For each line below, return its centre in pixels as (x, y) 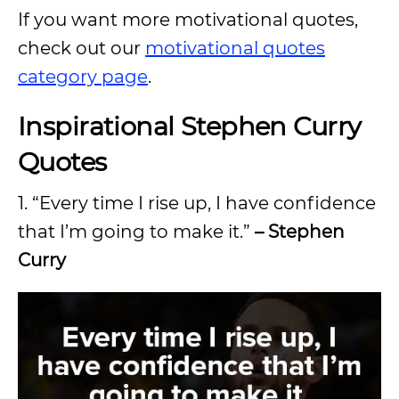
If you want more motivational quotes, (188, 20)
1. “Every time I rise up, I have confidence (197, 203)
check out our (81, 48)
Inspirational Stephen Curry (190, 126)
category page (83, 77)
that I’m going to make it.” (134, 232)
